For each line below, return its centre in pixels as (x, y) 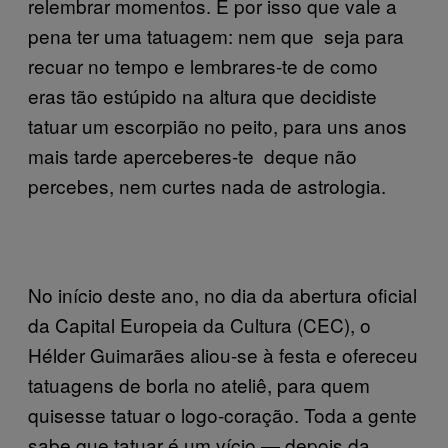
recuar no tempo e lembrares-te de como (203, 65)
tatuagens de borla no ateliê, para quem (199, 384)
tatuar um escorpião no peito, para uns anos (217, 125)
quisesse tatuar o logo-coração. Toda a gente (222, 414)
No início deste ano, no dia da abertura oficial (222, 294)
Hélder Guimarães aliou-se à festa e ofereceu (223, 354)
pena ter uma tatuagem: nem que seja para (216, 35)
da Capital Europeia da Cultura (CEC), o (199, 324)
